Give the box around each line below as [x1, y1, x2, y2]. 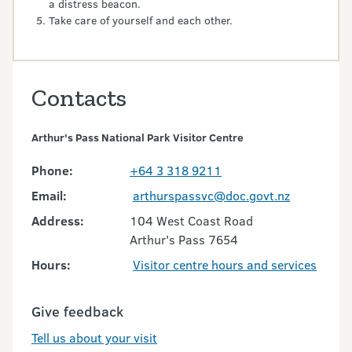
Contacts [31, 83, 126, 113]
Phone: [31, 162, 73, 179]
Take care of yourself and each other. [49, 13, 233, 28]
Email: [31, 187, 67, 204]
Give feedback [31, 302, 123, 321]
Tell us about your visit [31, 329, 157, 346]
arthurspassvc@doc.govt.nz [133, 187, 290, 204]
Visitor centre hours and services [133, 256, 317, 273]
